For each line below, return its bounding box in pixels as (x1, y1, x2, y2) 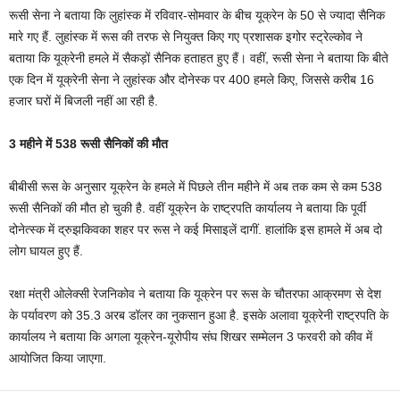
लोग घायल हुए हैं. (9, 244, 83, 259)
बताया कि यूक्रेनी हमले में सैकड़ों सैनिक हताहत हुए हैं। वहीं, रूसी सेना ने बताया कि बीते (9, 51, 388, 66)
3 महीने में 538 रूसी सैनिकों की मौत (9, 137, 168, 152)
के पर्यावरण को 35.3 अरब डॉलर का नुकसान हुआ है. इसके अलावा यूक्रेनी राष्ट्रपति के (9, 308, 388, 323)
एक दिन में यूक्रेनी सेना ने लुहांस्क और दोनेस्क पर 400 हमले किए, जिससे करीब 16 (9, 72, 374, 87)
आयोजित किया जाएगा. (9, 351, 106, 366)
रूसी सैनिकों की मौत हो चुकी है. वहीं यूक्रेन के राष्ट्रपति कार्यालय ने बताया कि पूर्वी (9, 201, 366, 216)
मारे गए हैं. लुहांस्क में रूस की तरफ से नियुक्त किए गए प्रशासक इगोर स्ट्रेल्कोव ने (9, 29, 362, 45)
